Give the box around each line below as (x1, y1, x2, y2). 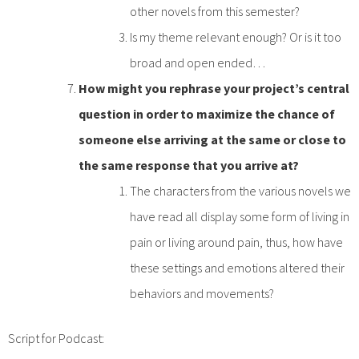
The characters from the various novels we (130, 182, 351, 199)
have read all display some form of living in (130, 208, 349, 224)
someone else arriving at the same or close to (79, 131, 346, 147)
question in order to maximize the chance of (79, 105, 335, 122)
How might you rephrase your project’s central (79, 79, 349, 96)
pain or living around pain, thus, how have (130, 233, 343, 250)
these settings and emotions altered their (130, 259, 345, 276)
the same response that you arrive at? (79, 156, 299, 173)
